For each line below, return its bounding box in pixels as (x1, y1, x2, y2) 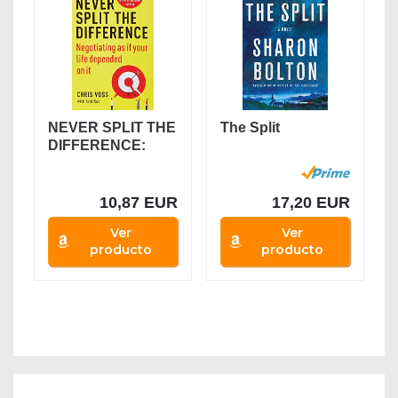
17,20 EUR (271, 194, 350, 212)
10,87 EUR (99, 194, 179, 212)
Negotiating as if (48, 155, 158, 171)
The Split (219, 120, 280, 136)
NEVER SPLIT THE (48, 120, 177, 136)
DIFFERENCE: (48, 138, 147, 154)
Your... (48, 173, 91, 189)
